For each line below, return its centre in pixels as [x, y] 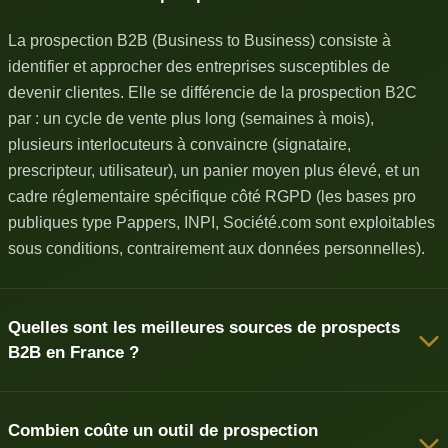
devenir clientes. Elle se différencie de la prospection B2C [212, 92]
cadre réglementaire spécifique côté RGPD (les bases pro [212, 196]
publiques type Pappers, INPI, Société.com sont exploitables [221, 222]
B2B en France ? [73, 352]
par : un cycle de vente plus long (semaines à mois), [191, 118]
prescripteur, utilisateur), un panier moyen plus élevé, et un [214, 170]
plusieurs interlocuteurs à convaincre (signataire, [179, 144]
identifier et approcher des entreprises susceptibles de [199, 66]
